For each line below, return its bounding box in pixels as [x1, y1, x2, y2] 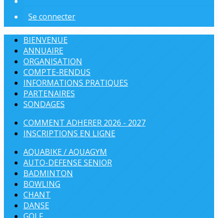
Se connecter [28, 11, 75, 22]
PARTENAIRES [23, 88, 75, 99]
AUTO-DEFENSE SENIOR [23, 157, 112, 168]
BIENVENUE [23, 35, 68, 45]
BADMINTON [23, 168, 73, 179]
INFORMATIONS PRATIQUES [23, 77, 128, 88]
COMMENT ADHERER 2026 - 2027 [23, 117, 145, 128]
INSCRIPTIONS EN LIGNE [23, 128, 115, 139]
